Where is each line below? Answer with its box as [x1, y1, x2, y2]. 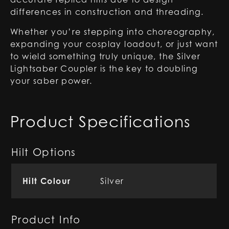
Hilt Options [11, 146, 76, 158]
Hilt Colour [22, 176, 71, 186]
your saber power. [10, 76, 93, 86]
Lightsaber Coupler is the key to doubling [10, 63, 198, 74]
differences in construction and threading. [10, 7, 204, 17]
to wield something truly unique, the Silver [10, 51, 201, 61]
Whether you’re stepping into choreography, [10, 27, 215, 37]
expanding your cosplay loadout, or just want [10, 39, 218, 49]
